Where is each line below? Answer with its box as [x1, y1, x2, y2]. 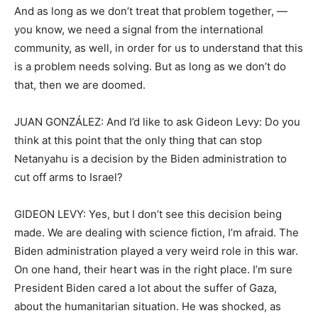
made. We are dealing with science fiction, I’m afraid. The [14, 226, 299, 239]
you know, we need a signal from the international [14, 23, 263, 36]
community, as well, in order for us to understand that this [14, 41, 303, 55]
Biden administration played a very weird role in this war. [14, 244, 298, 258]
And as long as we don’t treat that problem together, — [14, 4, 287, 18]
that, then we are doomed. [14, 78, 146, 92]
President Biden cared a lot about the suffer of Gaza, [14, 281, 277, 295]
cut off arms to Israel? [14, 170, 123, 184]
